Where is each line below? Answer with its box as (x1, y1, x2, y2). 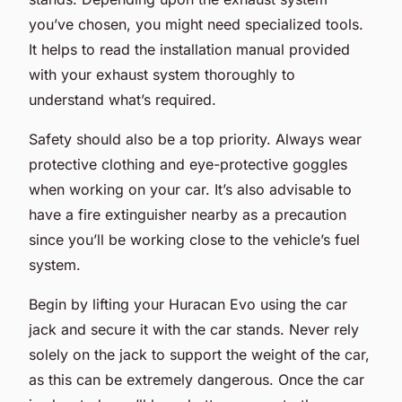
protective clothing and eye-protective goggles (29, 154, 347, 173)
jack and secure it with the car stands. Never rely (29, 319, 359, 338)
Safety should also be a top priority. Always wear (29, 129, 362, 148)
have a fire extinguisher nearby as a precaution (29, 205, 346, 223)
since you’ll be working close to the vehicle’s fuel (29, 230, 360, 249)
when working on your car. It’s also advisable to (29, 179, 352, 198)
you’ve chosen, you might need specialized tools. (29, 14, 363, 33)
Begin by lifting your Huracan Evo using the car (29, 294, 347, 313)
